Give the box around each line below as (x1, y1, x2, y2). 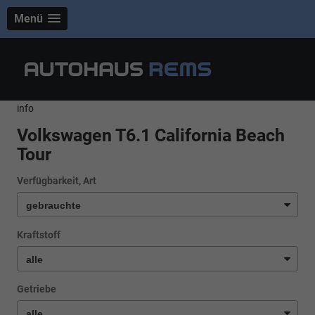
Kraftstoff (17, 229, 60, 242)
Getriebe (17, 283, 56, 296)
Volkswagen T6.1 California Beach (17, 125, 285, 146)
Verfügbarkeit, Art (17, 175, 96, 188)
